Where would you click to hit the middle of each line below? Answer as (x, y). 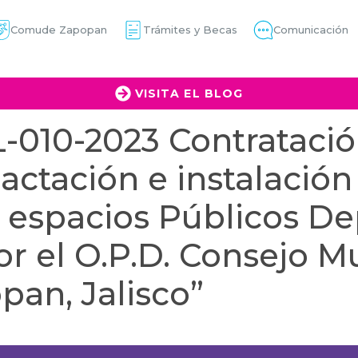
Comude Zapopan (58, 30)
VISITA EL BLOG (189, 94)
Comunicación (310, 30)
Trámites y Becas (190, 30)
